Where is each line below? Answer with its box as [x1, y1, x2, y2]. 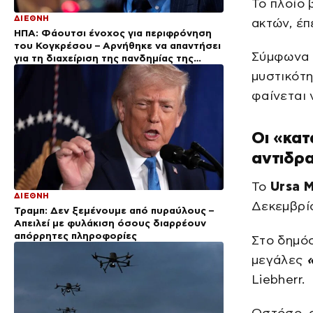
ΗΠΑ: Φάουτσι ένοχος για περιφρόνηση [14, 27, 212, 39]
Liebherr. [252, 272, 305, 286]
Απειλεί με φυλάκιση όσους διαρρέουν [14, 217, 206, 229]
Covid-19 [14, 65, 57, 77]
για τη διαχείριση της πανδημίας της [14, 52, 194, 64]
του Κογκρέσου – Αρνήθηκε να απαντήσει [14, 40, 221, 52]
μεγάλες [252, 252, 307, 267]
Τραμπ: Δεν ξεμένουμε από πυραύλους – [14, 205, 214, 217]
